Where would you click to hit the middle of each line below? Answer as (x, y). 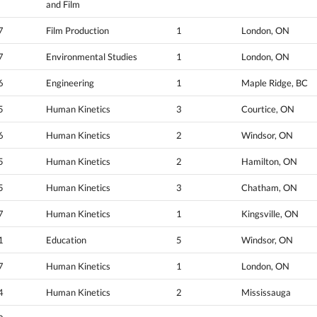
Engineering (70, 82)
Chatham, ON (269, 187)
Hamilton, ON (269, 161)
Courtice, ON (268, 109)
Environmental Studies (92, 56)
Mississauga (266, 292)
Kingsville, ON (270, 213)
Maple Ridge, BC (275, 82)
